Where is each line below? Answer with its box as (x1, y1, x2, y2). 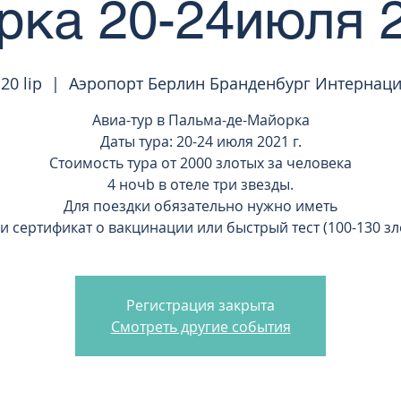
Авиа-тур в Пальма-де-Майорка (91, 110, 310, 130)
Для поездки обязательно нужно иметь (64, 196, 337, 216)
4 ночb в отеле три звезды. (107, 175, 294, 194)
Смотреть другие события (110, 317, 291, 337)
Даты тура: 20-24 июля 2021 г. (99, 132, 302, 151)
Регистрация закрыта (126, 295, 275, 315)
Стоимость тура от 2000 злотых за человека (49, 153, 352, 173)
